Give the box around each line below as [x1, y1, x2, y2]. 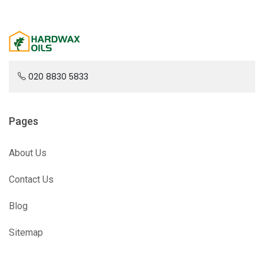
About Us [9, 147, 47, 159]
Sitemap [9, 227, 43, 238]
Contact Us [9, 174, 54, 185]
